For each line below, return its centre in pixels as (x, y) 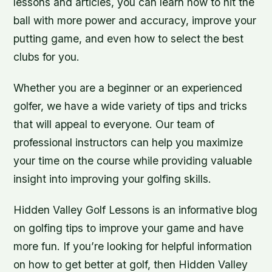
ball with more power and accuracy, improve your (135, 20)
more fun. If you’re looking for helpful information (133, 246)
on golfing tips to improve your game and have (129, 228)
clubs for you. (47, 57)
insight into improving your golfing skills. (113, 179)
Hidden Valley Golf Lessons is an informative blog (136, 210)
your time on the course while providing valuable (133, 161)
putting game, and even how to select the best (129, 39)
